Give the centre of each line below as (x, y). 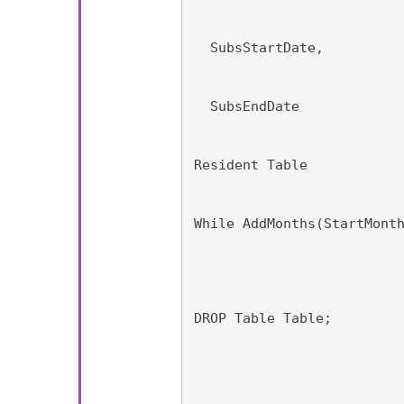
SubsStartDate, (259, 48)
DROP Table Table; (263, 318)
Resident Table (251, 165)
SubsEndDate (247, 106)
